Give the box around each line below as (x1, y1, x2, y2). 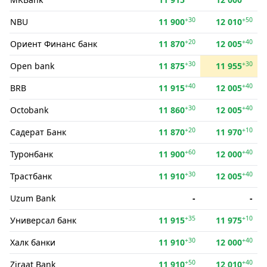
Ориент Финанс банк (10, 38, 97, 49)
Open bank (10, 60, 54, 72)
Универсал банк (10, 215, 76, 226)
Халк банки (10, 237, 55, 248)
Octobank (10, 104, 48, 116)
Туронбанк (10, 148, 53, 160)
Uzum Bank (10, 193, 55, 204)
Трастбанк (10, 170, 52, 182)
